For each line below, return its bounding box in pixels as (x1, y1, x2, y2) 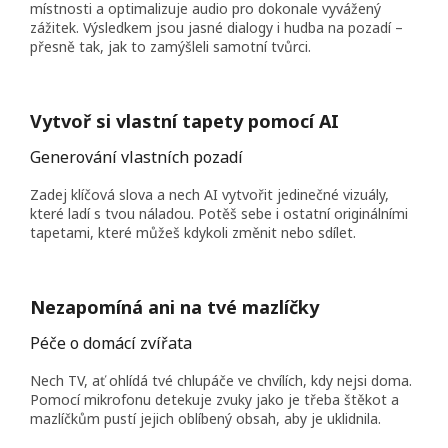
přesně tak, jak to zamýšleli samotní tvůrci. (30, 36, 311, 56)
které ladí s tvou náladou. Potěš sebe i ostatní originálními (30, 203, 408, 223)
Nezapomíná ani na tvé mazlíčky (30, 294, 319, 319)
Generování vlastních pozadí (30, 145, 243, 168)
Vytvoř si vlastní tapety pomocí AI (30, 108, 339, 133)
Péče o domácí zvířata (30, 331, 192, 354)
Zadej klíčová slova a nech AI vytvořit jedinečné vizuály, (30, 184, 389, 204)
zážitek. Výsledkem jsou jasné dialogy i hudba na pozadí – (30, 17, 403, 37)
